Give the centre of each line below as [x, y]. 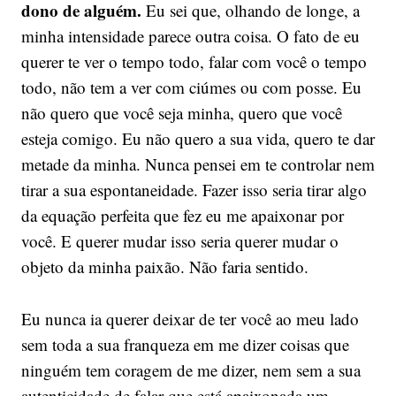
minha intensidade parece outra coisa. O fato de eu [190, 35]
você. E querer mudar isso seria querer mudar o [179, 240]
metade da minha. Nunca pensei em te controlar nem [198, 164]
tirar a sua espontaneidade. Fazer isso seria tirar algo [194, 189]
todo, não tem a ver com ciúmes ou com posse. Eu [191, 87]
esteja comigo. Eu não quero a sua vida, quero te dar [198, 138]
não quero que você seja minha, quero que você [181, 112]
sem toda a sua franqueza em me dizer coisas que [185, 344]
